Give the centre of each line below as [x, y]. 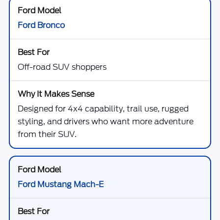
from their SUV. [47, 134]
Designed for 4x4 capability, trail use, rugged [103, 109]
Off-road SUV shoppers [62, 67]
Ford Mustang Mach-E [61, 184]
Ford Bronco [41, 25]
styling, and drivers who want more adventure [106, 122]
